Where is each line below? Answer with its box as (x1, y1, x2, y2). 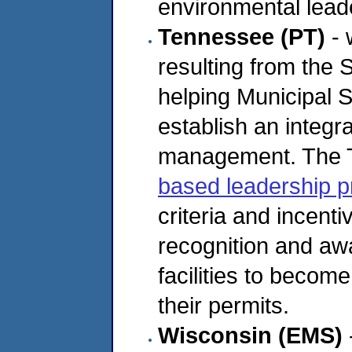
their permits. (158, 291, 289, 318)
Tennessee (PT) (158, 23, 325, 49)
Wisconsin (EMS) (158, 321, 343, 348)
